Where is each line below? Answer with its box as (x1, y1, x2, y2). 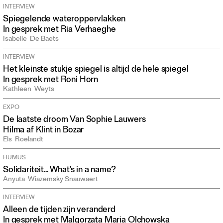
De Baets (30, 34, 59, 46)
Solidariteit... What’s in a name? (3, 163, 116, 178)
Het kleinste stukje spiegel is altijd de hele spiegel (3, 63, 189, 78)
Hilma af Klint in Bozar (3, 123, 84, 138)
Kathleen (3, 84, 31, 96)
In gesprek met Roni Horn (3, 73, 99, 88)
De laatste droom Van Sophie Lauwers (3, 113, 146, 128)
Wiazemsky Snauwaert (28, 174, 98, 186)
